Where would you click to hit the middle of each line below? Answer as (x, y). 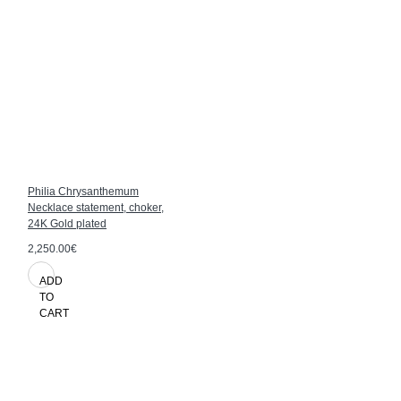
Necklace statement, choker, (96, 207)
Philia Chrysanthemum (83, 191)
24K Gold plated (67, 223)
